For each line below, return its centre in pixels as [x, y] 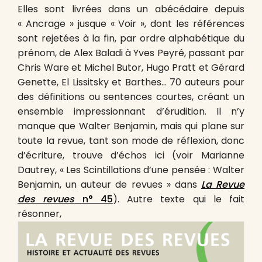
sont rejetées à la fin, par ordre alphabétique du [131, 39]
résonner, [39, 214]
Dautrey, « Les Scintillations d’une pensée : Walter [131, 170]
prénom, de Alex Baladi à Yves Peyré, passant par [131, 53]
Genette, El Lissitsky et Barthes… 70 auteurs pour [131, 82]
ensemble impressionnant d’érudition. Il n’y [131, 112]
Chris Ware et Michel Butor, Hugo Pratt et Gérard [131, 68]
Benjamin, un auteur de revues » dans [109, 185]
